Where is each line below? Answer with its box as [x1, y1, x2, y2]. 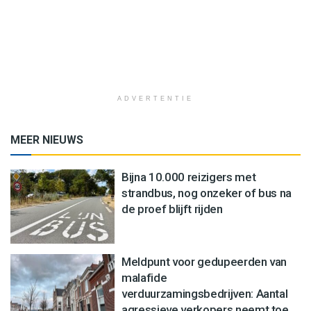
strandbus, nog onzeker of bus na [121, 185, 292, 200]
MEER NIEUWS [10, 133, 83, 146]
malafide [121, 270, 167, 285]
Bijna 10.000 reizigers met [121, 169, 256, 184]
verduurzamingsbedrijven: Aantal [121, 286, 288, 301]
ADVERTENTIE [117, 94, 194, 102]
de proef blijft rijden [121, 201, 223, 216]
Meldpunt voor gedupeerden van [121, 254, 287, 269]
